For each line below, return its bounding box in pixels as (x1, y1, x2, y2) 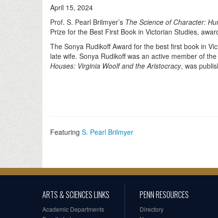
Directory (140, 205, 163, 214)
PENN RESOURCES (140, 189, 189, 201)
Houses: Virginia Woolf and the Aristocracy (50, 61, 181, 71)
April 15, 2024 (50, 2, 93, 13)
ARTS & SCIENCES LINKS (42, 189, 109, 201)
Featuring (50, 127, 82, 137)
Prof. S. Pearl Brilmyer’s (50, 17, 125, 27)
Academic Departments (42, 205, 104, 214)
